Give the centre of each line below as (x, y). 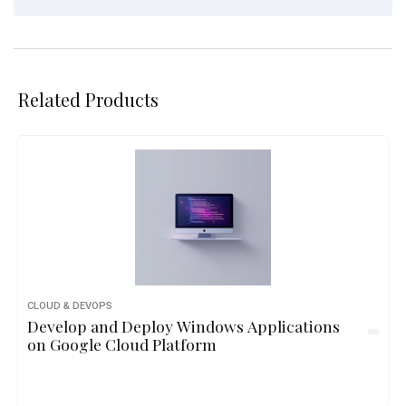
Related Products (88, 99)
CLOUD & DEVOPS (70, 306)
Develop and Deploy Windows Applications (184, 326)
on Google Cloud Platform (122, 344)
